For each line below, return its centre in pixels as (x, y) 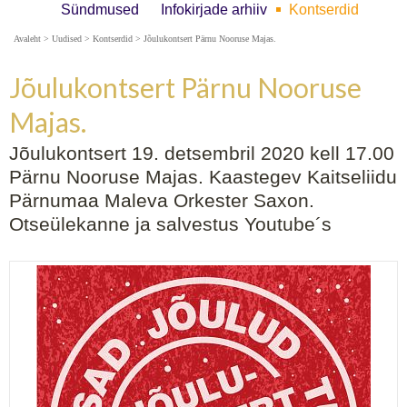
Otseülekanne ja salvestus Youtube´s (170, 224)
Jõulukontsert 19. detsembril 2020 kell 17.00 (202, 153)
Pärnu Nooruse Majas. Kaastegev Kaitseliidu (203, 177)
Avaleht (27, 39)
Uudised (67, 39)
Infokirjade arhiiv (214, 10)
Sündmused (100, 10)
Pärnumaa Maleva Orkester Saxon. (162, 200)
